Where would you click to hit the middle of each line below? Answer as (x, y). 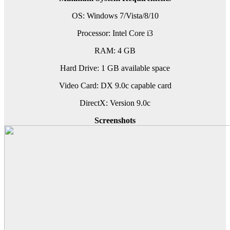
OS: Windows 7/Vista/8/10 (115, 16)
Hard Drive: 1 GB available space (115, 68)
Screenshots (115, 121)
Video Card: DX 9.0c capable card (115, 86)
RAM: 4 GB (115, 51)
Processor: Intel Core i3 (115, 33)
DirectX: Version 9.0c (115, 103)
